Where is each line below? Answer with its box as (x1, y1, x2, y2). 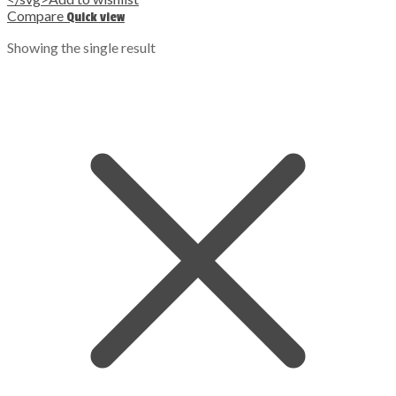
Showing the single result (7, 38, 156, 56)
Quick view (66, 9, 125, 25)
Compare (7, 6, 66, 24)
